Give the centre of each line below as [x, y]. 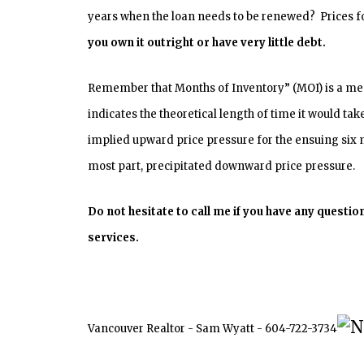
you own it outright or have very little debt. [206, 42]
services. [113, 237]
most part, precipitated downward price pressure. [221, 166]
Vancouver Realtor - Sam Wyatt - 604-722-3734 [212, 328]
